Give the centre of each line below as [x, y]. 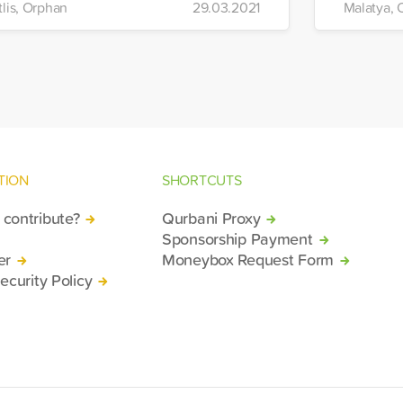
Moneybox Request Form [248, 259]
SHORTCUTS [202, 179]
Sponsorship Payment [237, 238]
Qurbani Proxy [211, 217]
